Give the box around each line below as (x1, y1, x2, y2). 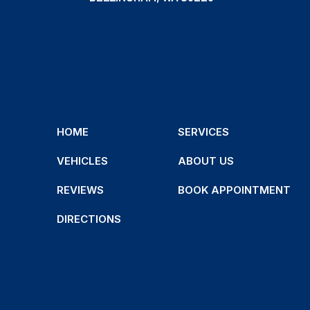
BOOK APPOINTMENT (178, 183, 291, 197)
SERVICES (178, 125, 230, 139)
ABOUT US (178, 154, 235, 168)
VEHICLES (57, 154, 108, 168)
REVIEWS (57, 183, 104, 197)
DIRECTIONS (57, 212, 121, 226)
